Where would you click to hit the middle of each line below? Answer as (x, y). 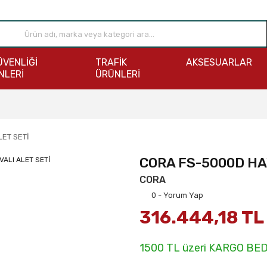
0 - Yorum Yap (177, 195)
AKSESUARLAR (219, 63)
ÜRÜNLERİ (117, 74)
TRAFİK (111, 63)
